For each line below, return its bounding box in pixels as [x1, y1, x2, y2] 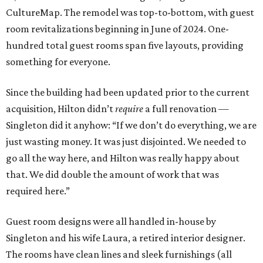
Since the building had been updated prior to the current [6, 86, 249, 99]
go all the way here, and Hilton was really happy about [6, 152, 240, 164]
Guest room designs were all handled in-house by [6, 215, 216, 228]
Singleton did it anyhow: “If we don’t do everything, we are [6, 119, 257, 131]
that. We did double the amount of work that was [6, 168, 219, 181]
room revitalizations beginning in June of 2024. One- [6, 23, 229, 35]
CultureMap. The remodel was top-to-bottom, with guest [6, 6, 254, 19]
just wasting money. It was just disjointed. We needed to [6, 136, 246, 148]
